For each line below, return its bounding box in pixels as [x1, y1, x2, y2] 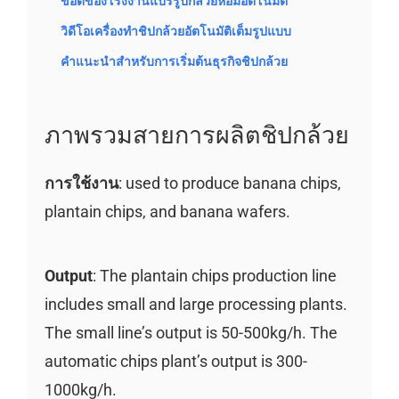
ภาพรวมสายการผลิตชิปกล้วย [44, 118, 349, 151]
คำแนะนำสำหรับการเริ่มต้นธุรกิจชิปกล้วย [60, 54, 288, 69]
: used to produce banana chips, [118, 173, 341, 192]
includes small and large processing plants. [44, 294, 347, 313]
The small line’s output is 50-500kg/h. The [44, 322, 338, 342]
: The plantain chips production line [92, 265, 337, 285]
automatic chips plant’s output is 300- [44, 351, 307, 370]
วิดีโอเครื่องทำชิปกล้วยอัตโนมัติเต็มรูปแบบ [60, 24, 291, 39]
